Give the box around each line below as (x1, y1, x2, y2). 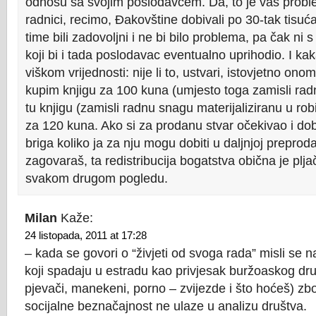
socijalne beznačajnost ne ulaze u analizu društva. (25, 299, 307, 313)
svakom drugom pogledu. (25, 171, 168, 186)
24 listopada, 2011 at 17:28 (25, 230, 147, 241)
